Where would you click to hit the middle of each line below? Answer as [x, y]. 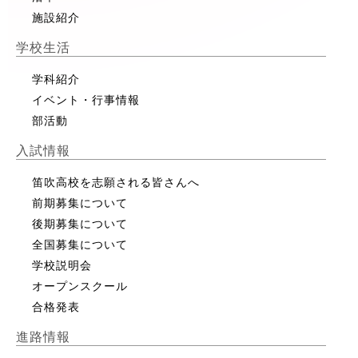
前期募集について [80, 203]
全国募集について [80, 245]
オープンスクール [80, 286]
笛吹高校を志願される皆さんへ [116, 183]
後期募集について [80, 224]
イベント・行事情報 [86, 100]
